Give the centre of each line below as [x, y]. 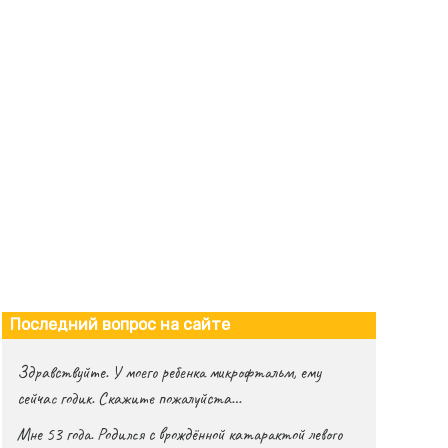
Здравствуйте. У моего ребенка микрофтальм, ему [169, 371]
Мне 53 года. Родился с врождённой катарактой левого [180, 433]
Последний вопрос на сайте [120, 325]
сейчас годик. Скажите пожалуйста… [129, 397]
